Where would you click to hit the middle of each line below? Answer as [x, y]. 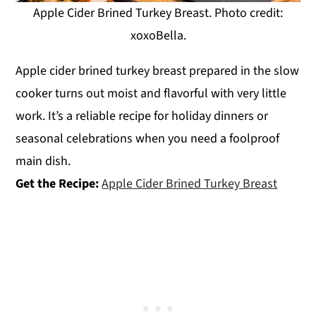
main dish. [43, 162]
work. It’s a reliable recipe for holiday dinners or [142, 116]
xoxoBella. [158, 36]
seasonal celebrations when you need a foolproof [148, 139]
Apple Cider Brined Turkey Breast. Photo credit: [158, 13]
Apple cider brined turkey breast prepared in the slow [158, 71]
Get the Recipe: [59, 184]
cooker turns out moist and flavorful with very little [151, 94]
